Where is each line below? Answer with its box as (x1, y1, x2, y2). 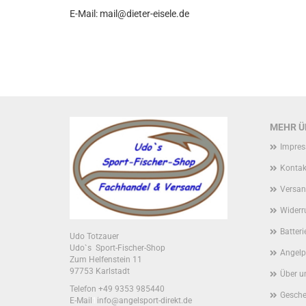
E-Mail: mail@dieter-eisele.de (70, 8, 189, 19)
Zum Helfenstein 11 (70, 255, 142, 264)
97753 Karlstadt (70, 266, 130, 276)
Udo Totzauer (70, 232, 119, 241)
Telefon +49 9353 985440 (70, 284, 165, 294)
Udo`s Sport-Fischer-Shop (70, 243, 165, 253)
